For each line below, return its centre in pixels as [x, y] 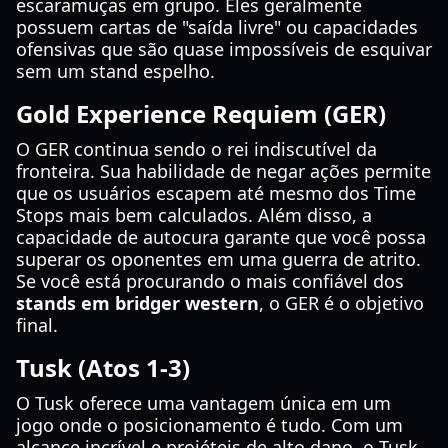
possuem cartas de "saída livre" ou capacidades [217, 27]
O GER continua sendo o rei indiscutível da [196, 149]
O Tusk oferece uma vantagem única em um [203, 403]
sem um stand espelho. [115, 71]
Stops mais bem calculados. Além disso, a [194, 215]
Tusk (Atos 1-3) [103, 367]
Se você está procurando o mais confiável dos [210, 281]
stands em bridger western [137, 303]
